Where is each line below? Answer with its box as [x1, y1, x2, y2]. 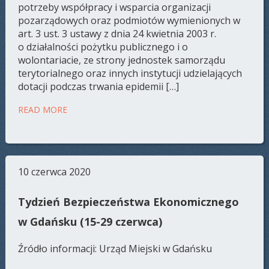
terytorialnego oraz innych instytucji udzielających [18, 66, 243, 80]
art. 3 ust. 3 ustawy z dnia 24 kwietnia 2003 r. [18, 26, 217, 40]
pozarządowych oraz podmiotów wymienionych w [18, 13, 241, 27]
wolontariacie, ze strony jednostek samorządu [18, 53, 226, 67]
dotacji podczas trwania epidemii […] [18, 79, 180, 93]
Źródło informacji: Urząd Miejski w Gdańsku [18, 241, 213, 255]
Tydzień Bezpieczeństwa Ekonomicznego [18, 194, 240, 209]
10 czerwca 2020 [18, 165, 91, 178]
